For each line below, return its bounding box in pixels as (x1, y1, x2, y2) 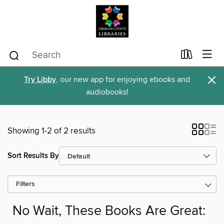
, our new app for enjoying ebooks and (56, 74, 190, 84)
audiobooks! (85, 87, 128, 97)
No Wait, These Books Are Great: (12, 203, 205, 220)
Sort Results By (7, 150, 59, 160)
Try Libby (24, 74, 56, 85)
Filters (16, 180, 35, 188)
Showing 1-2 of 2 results (7, 125, 95, 136)
